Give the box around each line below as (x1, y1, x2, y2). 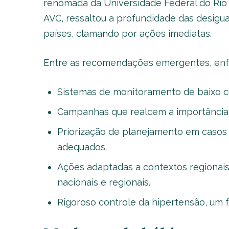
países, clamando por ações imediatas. (43, 28, 212, 39)
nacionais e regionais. (57, 177, 150, 188)
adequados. (57, 142, 107, 152)
